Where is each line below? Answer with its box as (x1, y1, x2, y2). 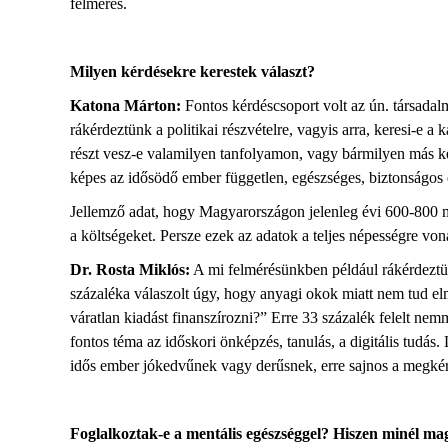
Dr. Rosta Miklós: (70, 261, 190, 278)
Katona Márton (70, 97, 176, 114)
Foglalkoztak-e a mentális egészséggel (70, 425, 321, 442)
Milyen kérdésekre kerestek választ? (70, 63, 315, 80)
